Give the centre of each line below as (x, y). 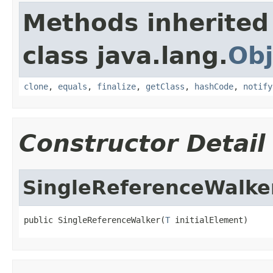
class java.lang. (125, 55)
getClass (165, 86)
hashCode (214, 86)
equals (73, 86)
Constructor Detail (142, 143)
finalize (116, 86)
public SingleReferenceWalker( (94, 220)
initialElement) (209, 220)
